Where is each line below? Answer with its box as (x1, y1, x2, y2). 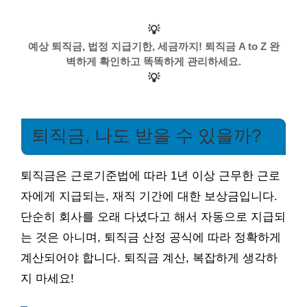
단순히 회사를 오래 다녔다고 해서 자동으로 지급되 (21, 210, 286, 224)
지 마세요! (21, 272, 74, 286)
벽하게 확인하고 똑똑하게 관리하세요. (66, 56, 241, 67)
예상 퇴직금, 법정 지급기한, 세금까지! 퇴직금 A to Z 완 (27, 40, 280, 52)
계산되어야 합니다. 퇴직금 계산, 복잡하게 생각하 (21, 251, 278, 265)
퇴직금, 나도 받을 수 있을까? (32, 126, 261, 145)
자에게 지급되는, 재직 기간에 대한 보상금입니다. (21, 190, 278, 204)
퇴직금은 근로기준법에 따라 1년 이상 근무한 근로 (21, 169, 280, 183)
